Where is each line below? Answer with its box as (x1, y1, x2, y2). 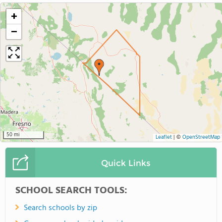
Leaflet (156, 133, 172, 142)
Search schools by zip (24, 202, 97, 215)
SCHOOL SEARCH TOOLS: (15, 183, 127, 199)
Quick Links (101, 157, 151, 168)
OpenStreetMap (182, 133, 220, 142)
